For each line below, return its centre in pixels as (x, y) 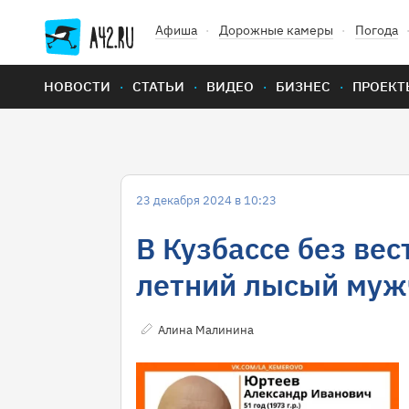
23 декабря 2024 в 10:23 (206, 200)
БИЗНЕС (303, 86)
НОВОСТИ (77, 86)
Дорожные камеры (276, 30)
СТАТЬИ (158, 86)
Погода (377, 30)
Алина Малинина (206, 330)
